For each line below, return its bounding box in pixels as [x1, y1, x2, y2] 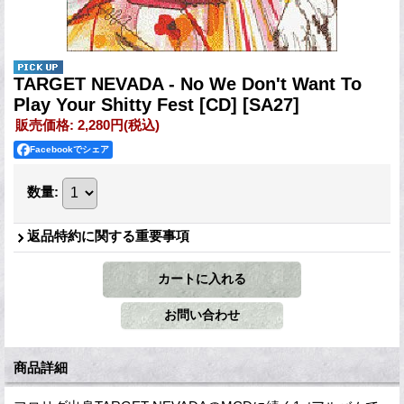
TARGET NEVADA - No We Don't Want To [14, 73, 362, 94]
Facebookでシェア [30, 143, 109, 154]
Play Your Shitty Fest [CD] [14, 94, 243, 115]
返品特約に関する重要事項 [27, 227, 189, 243]
